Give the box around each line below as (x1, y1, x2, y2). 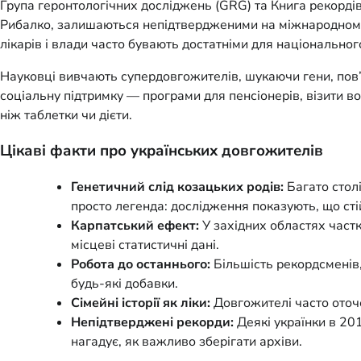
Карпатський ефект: (71, 217, 199, 235)
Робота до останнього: (71, 255, 210, 274)
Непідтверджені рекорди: (71, 313, 234, 332)
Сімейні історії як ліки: (71, 294, 210, 313)
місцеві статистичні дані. (71, 236, 219, 255)
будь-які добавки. (71, 275, 178, 293)
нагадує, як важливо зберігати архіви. (71, 333, 302, 351)
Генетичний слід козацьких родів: (71, 178, 284, 197)
